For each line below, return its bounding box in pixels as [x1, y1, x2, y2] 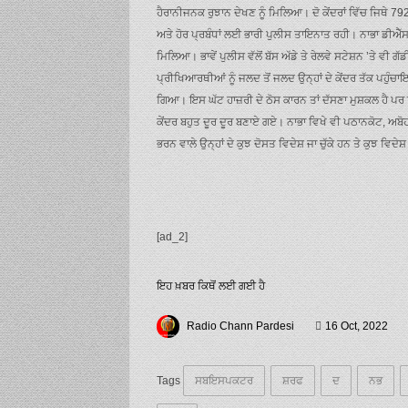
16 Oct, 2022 [325, 319, 388, 332]
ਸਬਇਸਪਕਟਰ [195, 373, 253, 387]
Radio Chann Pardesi [187, 319, 294, 332]
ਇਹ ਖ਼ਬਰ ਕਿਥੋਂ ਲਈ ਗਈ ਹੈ [157, 279, 265, 292]
